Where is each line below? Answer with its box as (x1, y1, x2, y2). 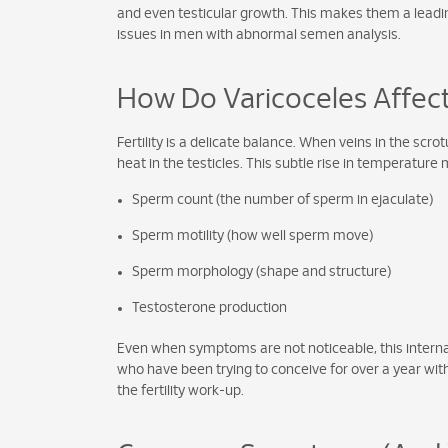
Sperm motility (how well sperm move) (132, 229, 373, 244)
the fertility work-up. (117, 384, 244, 399)
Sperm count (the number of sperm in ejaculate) (132, 193, 433, 208)
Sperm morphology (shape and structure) (132, 265, 391, 280)
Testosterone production (132, 301, 287, 316)
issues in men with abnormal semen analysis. (117, 28, 401, 43)
